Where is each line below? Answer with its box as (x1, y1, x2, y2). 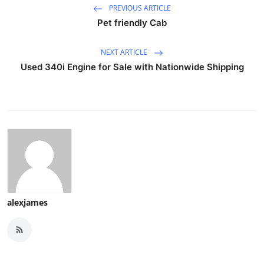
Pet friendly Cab (97, 16, 167, 28)
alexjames (7, 196, 48, 208)
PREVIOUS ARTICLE (107, 2, 171, 13)
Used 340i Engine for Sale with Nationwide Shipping (20, 61, 244, 72)
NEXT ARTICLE (101, 47, 149, 57)
